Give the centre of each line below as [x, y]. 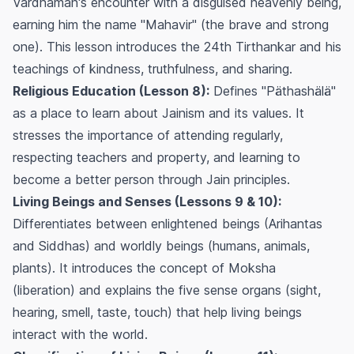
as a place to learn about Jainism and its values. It [158, 113]
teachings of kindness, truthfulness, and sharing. [153, 68]
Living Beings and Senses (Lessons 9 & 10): [147, 201]
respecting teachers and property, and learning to [156, 157]
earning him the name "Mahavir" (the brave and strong [171, 24]
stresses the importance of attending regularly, [148, 135]
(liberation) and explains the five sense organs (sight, [167, 290]
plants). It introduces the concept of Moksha [144, 267]
